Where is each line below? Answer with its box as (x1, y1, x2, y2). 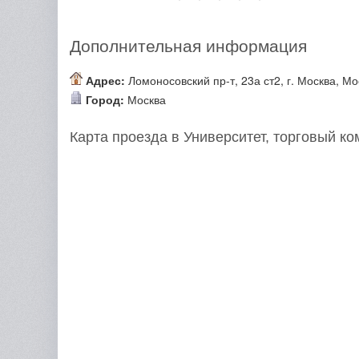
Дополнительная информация (70, 37, 307, 55)
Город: (86, 91, 124, 107)
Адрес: (86, 72, 125, 88)
